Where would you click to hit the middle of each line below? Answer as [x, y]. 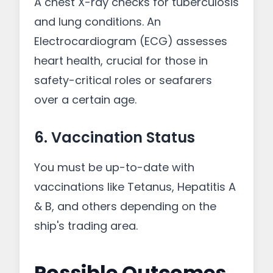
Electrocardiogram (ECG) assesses [131, 41]
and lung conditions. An [97, 22]
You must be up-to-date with [114, 167]
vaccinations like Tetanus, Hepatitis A [135, 187]
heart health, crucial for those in [121, 61]
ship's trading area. [86, 226]
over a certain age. [85, 100]
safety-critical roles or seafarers [123, 80]
